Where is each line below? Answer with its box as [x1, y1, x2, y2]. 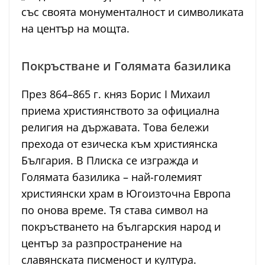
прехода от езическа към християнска [21, 137, 218, 151]
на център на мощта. [21, 21, 130, 36]
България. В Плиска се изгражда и [21, 153, 198, 168]
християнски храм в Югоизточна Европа [21, 186, 231, 201]
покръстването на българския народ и [21, 219, 221, 234]
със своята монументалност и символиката [21, 5, 244, 20]
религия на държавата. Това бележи [21, 120, 209, 135]
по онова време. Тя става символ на [21, 203, 208, 218]
